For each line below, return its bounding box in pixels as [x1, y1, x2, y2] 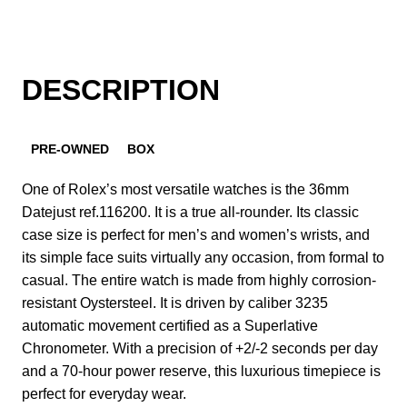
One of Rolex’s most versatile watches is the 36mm [22, 181, 349, 197]
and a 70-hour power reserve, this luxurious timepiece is [22, 362, 381, 379]
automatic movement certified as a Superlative [22, 317, 318, 333]
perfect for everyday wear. [22, 385, 186, 402]
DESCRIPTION [22, 74, 220, 106]
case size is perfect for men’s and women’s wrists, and [22, 226, 370, 243]
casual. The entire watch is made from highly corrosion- [22, 272, 376, 288]
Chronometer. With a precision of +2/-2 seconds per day [22, 340, 378, 356]
